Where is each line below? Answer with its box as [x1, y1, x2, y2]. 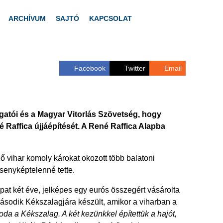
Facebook [74, 64, 106, 72]
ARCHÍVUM [8, 14, 46, 22]
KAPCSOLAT [89, 14, 132, 22]
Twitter [124, 64, 145, 72]
